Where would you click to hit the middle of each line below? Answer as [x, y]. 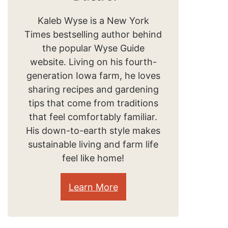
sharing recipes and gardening [93, 89]
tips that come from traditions [93, 103]
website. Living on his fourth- [93, 62]
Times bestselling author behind [93, 34]
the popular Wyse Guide [93, 48]
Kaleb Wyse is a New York [93, 21]
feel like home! [93, 158]
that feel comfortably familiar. [93, 117]
